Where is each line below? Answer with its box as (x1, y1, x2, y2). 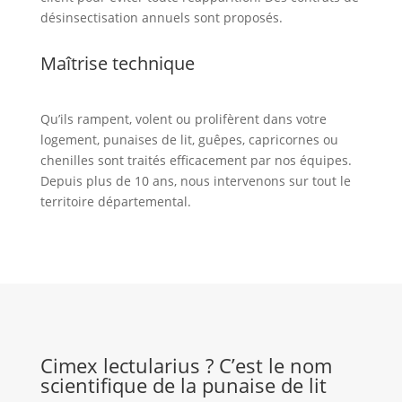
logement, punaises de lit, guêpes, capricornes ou (39, 131, 338, 149)
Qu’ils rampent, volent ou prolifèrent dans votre (39, 110, 327, 128)
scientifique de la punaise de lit (39, 371, 327, 399)
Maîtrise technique (39, 51, 195, 76)
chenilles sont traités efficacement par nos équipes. (39, 152, 352, 170)
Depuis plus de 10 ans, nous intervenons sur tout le (39, 172, 351, 190)
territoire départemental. (39, 193, 191, 211)
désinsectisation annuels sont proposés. (39, 9, 283, 27)
